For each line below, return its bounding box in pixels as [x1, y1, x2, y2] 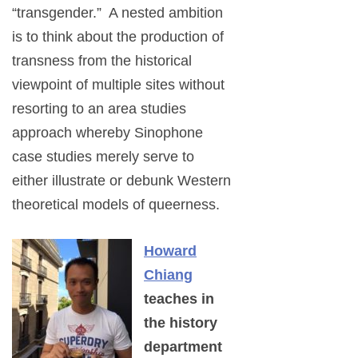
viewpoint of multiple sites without [12, 77, 225, 93]
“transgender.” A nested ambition [12, 5, 223, 22]
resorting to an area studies [12, 101, 186, 117]
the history [144, 315, 217, 332]
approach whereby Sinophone [12, 125, 203, 141]
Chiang [144, 267, 193, 284]
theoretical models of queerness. [12, 197, 220, 213]
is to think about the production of [12, 29, 224, 46]
